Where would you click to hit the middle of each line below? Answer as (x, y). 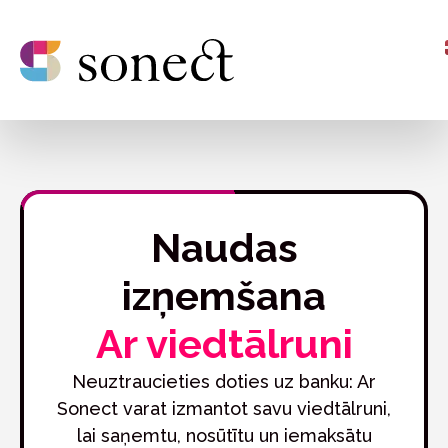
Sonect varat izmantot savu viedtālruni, (224, 408)
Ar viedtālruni (224, 343)
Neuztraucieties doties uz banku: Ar (224, 381)
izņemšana (224, 295)
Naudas (224, 247)
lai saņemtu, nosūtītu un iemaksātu (224, 435)
